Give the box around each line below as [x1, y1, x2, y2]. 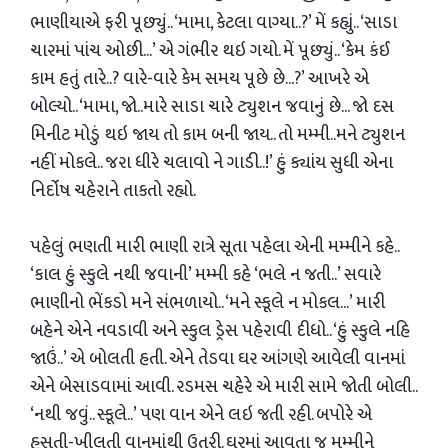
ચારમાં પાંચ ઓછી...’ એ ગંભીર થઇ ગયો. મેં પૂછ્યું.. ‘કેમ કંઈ [30, 36, 390, 66]
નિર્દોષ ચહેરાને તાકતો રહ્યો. [30, 176, 196, 206]
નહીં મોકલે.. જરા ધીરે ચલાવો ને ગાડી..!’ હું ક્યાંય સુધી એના [30, 148, 393, 178]
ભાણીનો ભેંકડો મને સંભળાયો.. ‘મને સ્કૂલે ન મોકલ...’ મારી [30, 288, 385, 318]
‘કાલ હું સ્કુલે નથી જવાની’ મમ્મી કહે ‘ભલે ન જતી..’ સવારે [30, 260, 381, 290]
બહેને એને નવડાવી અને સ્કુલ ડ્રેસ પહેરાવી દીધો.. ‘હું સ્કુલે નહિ [30, 316, 410, 346]
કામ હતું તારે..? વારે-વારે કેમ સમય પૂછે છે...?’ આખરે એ [30, 64, 369, 94]
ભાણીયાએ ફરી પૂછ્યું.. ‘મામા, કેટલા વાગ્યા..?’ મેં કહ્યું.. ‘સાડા [30, 8, 397, 38]
